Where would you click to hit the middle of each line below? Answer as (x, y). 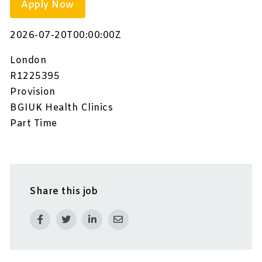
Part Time (34, 124)
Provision (33, 92)
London (28, 61)
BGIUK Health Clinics (62, 108)
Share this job (64, 191)
